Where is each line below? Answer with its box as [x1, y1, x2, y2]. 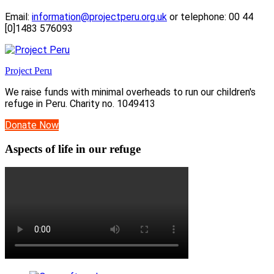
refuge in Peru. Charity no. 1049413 [5, 97, 155, 109]
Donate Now [5, 119, 59, 131]
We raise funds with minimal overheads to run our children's [5, 86, 256, 98]
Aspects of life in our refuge [5, 142, 141, 155]
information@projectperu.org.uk [32, 10, 167, 23]
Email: [5, 10, 32, 23]
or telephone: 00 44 [167, 10, 253, 23]
